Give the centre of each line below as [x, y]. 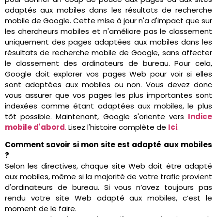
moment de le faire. [41, 209]
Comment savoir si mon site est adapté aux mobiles [108, 145]
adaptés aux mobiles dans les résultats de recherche [108, 10]
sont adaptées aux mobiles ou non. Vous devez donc [108, 84]
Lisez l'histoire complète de [118, 127]
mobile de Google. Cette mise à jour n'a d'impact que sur [108, 20]
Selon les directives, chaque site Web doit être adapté [108, 166]
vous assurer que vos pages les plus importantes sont [108, 95]
